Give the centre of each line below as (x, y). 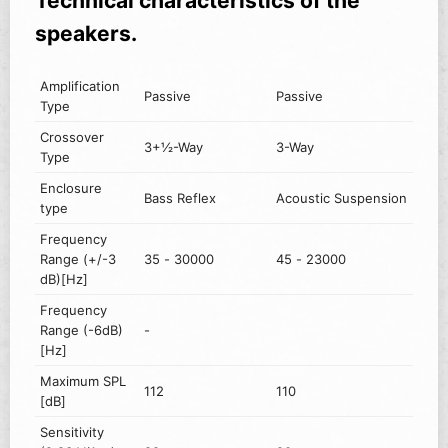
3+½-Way (174, 147)
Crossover (72, 137)
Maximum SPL (83, 381)
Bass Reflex (180, 198)
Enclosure (71, 188)
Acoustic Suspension (342, 198)
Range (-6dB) (82, 330)
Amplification (80, 86)
